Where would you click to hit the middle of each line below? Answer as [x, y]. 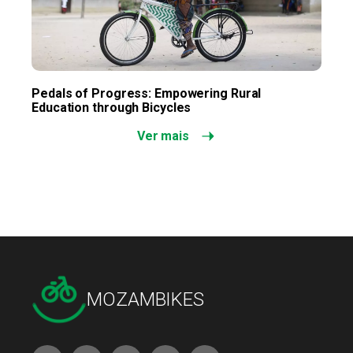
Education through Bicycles [111, 108]
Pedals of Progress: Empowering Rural [147, 93]
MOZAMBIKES [145, 299]
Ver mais [163, 136]
